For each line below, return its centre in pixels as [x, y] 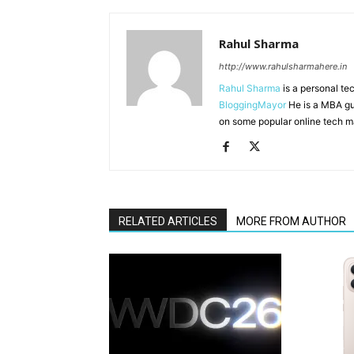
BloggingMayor [252, 105]
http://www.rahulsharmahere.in [283, 66]
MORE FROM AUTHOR [291, 221]
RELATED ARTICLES [168, 221]
